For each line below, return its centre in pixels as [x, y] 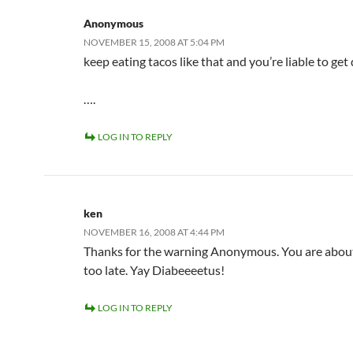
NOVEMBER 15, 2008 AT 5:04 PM [154, 42]
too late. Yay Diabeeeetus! [154, 270]
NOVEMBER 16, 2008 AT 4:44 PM [154, 232]
